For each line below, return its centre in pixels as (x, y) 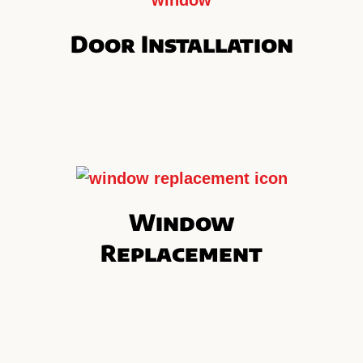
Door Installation (181, 43)
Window (181, 221)
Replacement (181, 252)
